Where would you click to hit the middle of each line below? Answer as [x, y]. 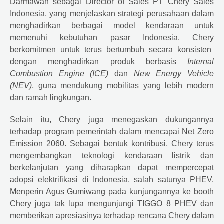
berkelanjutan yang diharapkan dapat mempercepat [112, 167]
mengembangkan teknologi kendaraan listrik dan [112, 155]
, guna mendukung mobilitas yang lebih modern [123, 85]
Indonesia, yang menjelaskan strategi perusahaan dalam [112, 13]
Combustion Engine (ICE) [59, 73]
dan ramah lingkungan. [51, 97]
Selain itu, [35, 119]
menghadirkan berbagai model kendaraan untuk [112, 25]
